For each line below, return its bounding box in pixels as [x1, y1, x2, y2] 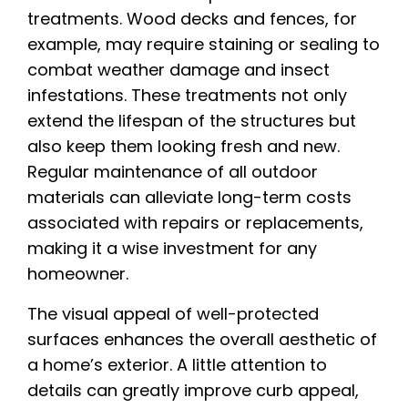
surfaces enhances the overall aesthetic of [27, 327, 377, 351]
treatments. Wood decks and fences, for [27, 6, 357, 30]
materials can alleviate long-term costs [27, 185, 352, 209]
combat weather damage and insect [27, 57, 330, 81]
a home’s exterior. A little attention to [27, 352, 327, 376]
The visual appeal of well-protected [27, 301, 319, 325]
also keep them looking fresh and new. [27, 134, 340, 158]
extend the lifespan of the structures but [27, 108, 356, 132]
